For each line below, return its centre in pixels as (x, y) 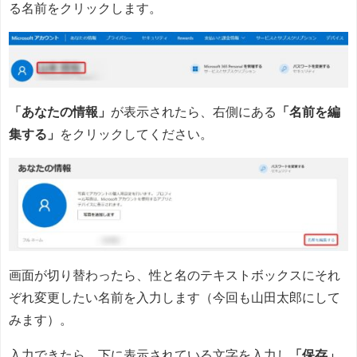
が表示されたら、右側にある (194, 112)
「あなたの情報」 (60, 112)
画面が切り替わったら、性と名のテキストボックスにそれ (175, 275)
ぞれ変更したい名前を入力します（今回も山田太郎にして (175, 298)
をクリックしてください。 (136, 134)
